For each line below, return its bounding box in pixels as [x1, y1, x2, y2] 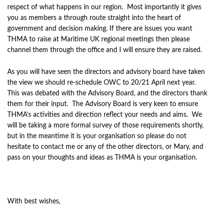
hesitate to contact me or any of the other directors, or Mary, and [7, 144, 203, 150]
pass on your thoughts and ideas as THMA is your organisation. [7, 154, 197, 161]
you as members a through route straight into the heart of [7, 15, 181, 21]
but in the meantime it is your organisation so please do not [7, 133, 186, 140]
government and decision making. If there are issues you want [7, 25, 192, 32]
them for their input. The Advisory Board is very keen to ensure [7, 101, 198, 108]
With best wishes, [7, 198, 60, 205]
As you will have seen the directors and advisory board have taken [7, 69, 205, 75]
